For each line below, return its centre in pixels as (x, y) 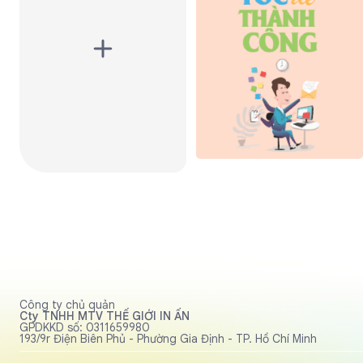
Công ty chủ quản (67, 304)
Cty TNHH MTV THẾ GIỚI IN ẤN (105, 316)
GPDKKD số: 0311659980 (85, 327)
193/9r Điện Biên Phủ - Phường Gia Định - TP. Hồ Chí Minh (168, 338)
